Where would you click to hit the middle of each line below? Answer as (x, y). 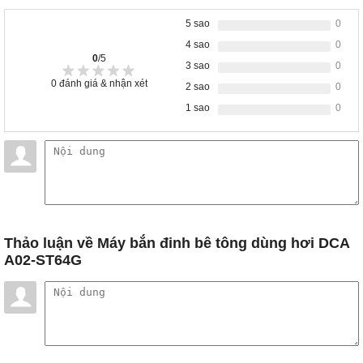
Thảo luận (38, 243)
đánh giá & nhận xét (102, 83)
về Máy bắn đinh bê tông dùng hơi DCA (211, 243)
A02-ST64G (43, 261)
